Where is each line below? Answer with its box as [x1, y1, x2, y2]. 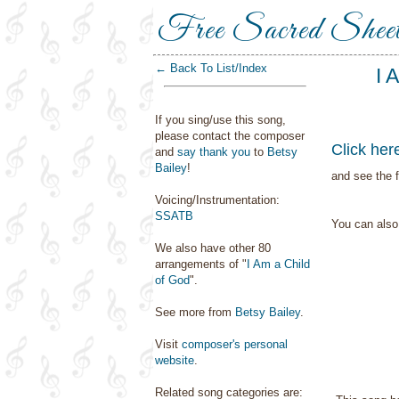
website [155, 354, 194, 367]
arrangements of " [155, 257, 247, 271]
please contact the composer [155, 129, 305, 142]
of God [155, 273, 190, 287]
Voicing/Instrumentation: [155, 193, 280, 207]
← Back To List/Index [155, 61, 267, 75]
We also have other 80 [155, 241, 271, 255]
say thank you [177, 145, 250, 159]
